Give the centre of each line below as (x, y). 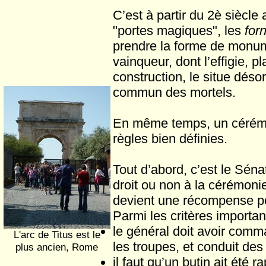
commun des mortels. (174, 92)
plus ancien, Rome (57, 247)
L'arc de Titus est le (57, 235)
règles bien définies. (170, 139)
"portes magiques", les (179, 31)
